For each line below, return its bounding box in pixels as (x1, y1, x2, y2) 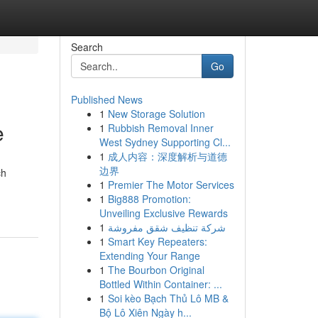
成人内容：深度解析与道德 (107, 149, 227, 163)
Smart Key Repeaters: (107, 234, 207, 248)
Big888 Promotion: (107, 192, 191, 206)
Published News (70, 92, 143, 106)
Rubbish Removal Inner (107, 121, 214, 135)
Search (70, 40, 103, 54)
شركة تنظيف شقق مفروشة (107, 220, 226, 234)
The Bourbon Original (107, 263, 204, 277)
